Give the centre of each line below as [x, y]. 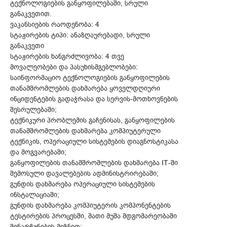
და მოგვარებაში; [38, 152]
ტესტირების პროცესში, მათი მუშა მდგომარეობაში [93, 216]
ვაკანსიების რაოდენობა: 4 [55, 24]
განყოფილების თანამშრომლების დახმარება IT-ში [94, 163]
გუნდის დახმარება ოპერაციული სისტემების [83, 184]
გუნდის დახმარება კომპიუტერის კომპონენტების [90, 205]
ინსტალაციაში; [35, 195]
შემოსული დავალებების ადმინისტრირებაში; [84, 173]
